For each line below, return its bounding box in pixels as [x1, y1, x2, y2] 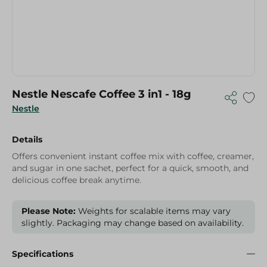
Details [12, 134, 42, 145]
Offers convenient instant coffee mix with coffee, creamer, [12, 151, 254, 162]
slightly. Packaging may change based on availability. [21, 218, 244, 228]
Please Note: [21, 206, 76, 216]
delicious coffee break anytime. [12, 175, 141, 185]
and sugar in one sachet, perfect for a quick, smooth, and [12, 163, 249, 173]
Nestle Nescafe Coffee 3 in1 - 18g [12, 88, 191, 101]
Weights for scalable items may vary [76, 206, 231, 216]
